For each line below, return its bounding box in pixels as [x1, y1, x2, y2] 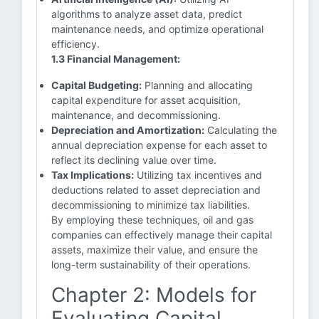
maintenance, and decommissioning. [51, 109, 221, 121]
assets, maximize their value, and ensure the [51, 244, 258, 256]
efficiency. [51, 38, 100, 50]
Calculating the [204, 124, 277, 136]
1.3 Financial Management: [51, 53, 180, 65]
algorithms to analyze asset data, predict [51, 8, 242, 20]
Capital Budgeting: [51, 79, 142, 91]
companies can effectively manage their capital [51, 229, 272, 241]
